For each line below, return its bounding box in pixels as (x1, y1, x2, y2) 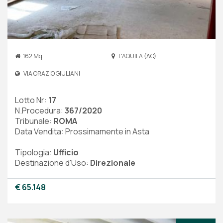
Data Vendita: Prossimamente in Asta (15, 126, 149, 137)
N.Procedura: (15, 105, 65, 116)
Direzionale (90, 157, 135, 169)
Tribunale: (15, 115, 53, 127)
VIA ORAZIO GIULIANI (22, 69, 80, 78)
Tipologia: (15, 147, 53, 158)
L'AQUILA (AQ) (117, 52, 156, 61)
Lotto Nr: (15, 95, 48, 106)
